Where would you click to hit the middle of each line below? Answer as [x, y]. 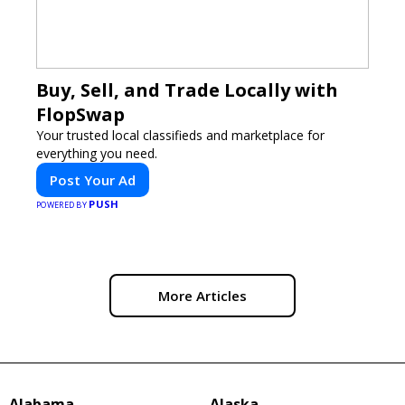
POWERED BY [63, 205]
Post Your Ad [93, 180]
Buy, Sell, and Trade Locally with [187, 90]
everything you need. [97, 153]
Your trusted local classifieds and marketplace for [180, 135]
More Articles [202, 296]
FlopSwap [80, 114]
